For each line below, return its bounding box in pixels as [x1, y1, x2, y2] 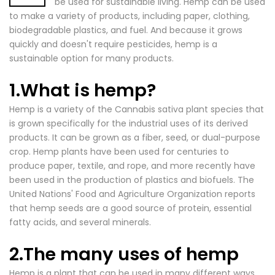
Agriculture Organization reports [118, 188, 255, 200]
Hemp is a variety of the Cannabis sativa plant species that [9, 103, 264, 115]
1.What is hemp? [9, 78, 156, 103]
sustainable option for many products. [9, 52, 174, 64]
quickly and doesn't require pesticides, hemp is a [9, 38, 217, 50]
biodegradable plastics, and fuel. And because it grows [9, 24, 242, 36]
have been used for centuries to [88, 145, 229, 158]
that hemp [9, 202, 56, 214]
